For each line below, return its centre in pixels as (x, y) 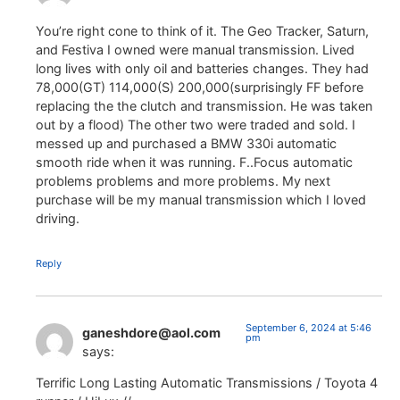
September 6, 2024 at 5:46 (308, 328)
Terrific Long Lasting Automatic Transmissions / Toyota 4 (207, 383)
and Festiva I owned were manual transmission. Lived (195, 50)
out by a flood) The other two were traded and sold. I (196, 125)
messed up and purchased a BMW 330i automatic (186, 143)
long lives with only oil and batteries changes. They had (202, 68)
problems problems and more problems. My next (183, 181)
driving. (58, 218)
